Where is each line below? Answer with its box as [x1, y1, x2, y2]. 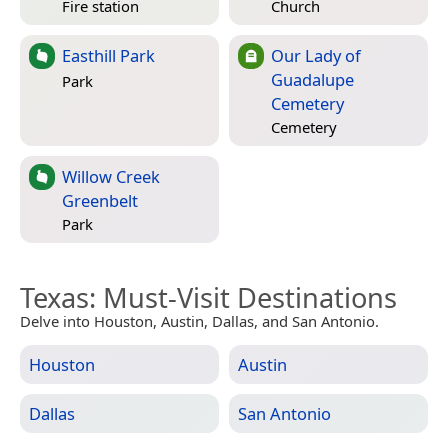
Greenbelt [62, 188, 138, 212]
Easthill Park [62, 43, 155, 67]
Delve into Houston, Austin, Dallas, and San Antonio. [20, 310, 379, 331]
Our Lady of [271, 43, 361, 67]
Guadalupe [271, 67, 354, 91]
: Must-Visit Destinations [89, 278, 397, 316]
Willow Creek [62, 164, 160, 188]
